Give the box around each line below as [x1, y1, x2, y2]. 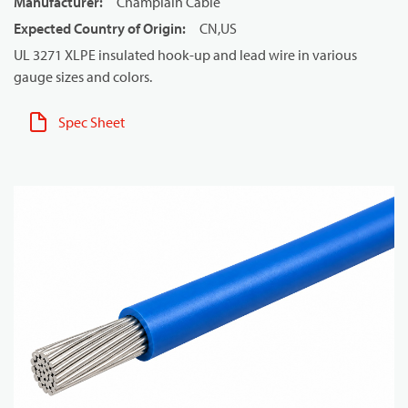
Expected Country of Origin [14, 19, 182, 37]
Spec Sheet [58, 113, 125, 131]
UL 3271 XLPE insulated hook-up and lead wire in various [14, 46, 357, 64]
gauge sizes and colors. [14, 67, 152, 86]
